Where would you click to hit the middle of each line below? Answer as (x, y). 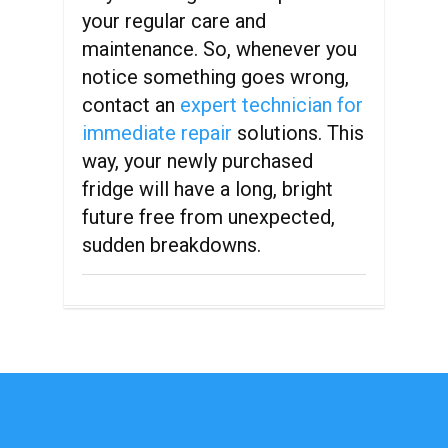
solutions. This (298, 133)
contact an (131, 105)
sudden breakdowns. (171, 245)
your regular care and (174, 21)
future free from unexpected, (208, 217)
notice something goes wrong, (215, 77)
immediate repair (157, 133)
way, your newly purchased (197, 161)
